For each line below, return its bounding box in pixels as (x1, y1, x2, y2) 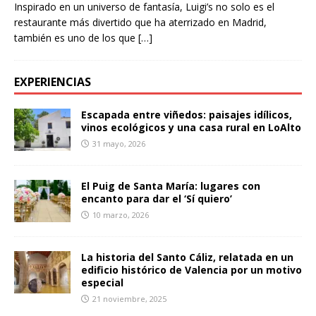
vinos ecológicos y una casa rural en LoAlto (81, 121, 301, 135)
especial (81, 276, 123, 290)
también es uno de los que (14, 31, 138, 45)
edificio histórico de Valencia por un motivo (81, 263, 302, 277)
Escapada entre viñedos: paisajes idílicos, (81, 108, 292, 122)
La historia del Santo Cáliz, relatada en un (81, 250, 293, 265)
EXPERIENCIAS (14, 74, 91, 90)
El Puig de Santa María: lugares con (81, 179, 260, 193)
